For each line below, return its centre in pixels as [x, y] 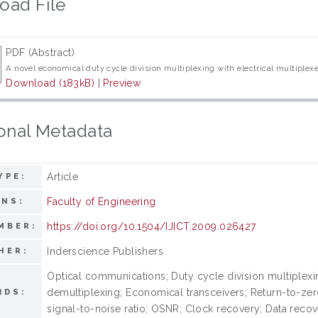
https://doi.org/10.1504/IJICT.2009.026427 [152, 226]
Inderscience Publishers [105, 251]
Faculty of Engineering [102, 201]
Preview [122, 83]
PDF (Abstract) [40, 52]
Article [63, 176]
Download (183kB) [50, 83]
